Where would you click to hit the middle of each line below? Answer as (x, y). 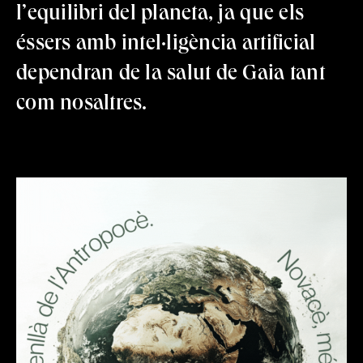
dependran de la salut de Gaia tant (171, 75)
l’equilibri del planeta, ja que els (160, 15)
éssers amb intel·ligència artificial (166, 45)
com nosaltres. (82, 105)
